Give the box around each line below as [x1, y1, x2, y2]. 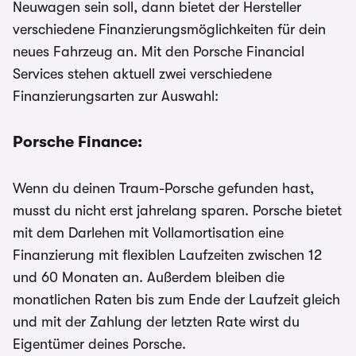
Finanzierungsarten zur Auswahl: [13, 88, 219, 104]
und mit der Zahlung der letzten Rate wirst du [13, 314, 300, 330]
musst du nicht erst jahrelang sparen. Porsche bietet [13, 203, 342, 219]
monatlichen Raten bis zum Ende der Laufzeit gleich [13, 292, 340, 308]
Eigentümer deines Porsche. [13, 336, 186, 352]
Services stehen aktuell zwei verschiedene [13, 66, 272, 82]
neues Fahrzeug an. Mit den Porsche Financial [13, 44, 304, 60]
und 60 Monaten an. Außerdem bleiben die [13, 269, 284, 285]
